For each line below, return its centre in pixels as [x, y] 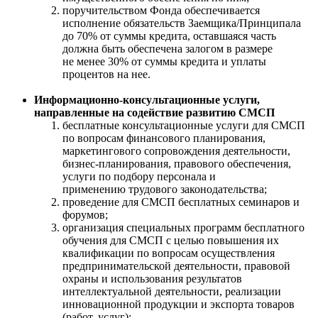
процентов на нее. [106, 74]
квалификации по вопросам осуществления [169, 253]
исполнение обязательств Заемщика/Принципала [182, 23]
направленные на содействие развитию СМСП [154, 112]
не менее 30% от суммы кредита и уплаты [164, 61]
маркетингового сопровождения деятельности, [176, 150]
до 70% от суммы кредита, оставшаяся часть [169, 35]
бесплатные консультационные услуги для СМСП [184, 125]
